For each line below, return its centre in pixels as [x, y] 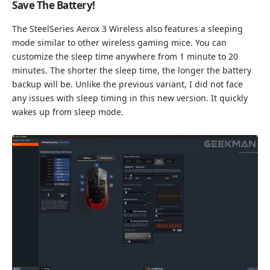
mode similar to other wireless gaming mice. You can [119, 42]
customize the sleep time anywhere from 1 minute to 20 [125, 56]
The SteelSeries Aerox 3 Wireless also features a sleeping [127, 28]
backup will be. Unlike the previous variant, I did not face [127, 84]
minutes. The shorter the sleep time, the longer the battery [132, 70]
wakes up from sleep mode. [68, 111]
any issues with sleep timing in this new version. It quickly [130, 98]
